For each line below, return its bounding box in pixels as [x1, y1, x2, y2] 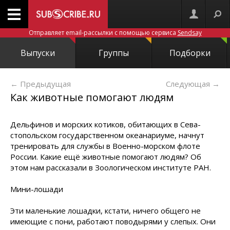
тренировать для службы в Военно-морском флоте [10, 141, 200, 151]
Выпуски [21, 47, 55, 59]
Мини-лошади [10, 184, 63, 194]
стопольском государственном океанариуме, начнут [10, 130, 204, 140]
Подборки [169, 47, 210, 59]
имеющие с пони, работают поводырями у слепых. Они [10, 216, 216, 226]
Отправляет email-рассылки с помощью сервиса [28, 28, 178, 37]
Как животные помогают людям [10, 90, 174, 104]
